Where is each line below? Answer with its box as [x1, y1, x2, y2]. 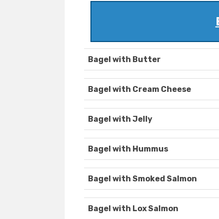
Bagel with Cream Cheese [88, 85, 191, 94]
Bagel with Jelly [88, 114, 153, 124]
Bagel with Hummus [88, 144, 168, 154]
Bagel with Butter [88, 55, 161, 65]
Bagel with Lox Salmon [88, 204, 178, 214]
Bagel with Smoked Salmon [88, 174, 197, 184]
